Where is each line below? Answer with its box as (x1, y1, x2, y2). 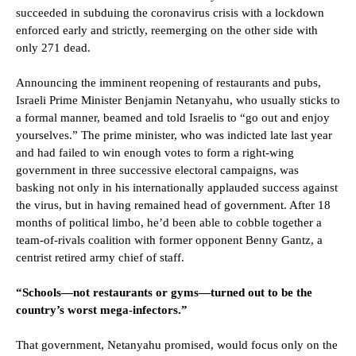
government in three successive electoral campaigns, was (16, 164, 299, 177)
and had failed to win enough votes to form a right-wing (16, 146, 294, 160)
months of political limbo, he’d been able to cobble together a (16, 216, 322, 230)
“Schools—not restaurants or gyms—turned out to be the (16, 286, 312, 300)
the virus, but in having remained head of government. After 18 (16, 199, 331, 212)
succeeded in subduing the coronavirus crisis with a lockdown (16, 6, 324, 20)
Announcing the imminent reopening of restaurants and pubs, (16, 76, 321, 90)
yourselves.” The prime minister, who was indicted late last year (16, 129, 332, 142)
